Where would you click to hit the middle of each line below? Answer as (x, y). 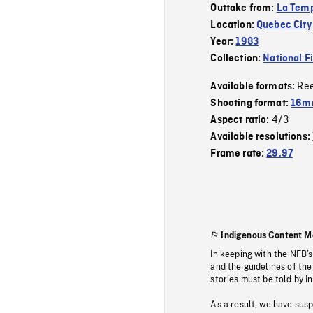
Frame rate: (239, 153)
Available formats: (254, 86)
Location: (234, 25)
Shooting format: (251, 103)
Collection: (237, 58)
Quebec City (284, 25)
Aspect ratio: (241, 120)
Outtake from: (243, 8)
